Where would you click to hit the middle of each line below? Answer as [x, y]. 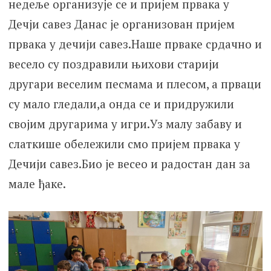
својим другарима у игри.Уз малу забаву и [125, 124]
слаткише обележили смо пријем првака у [124, 144]
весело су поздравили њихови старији [113, 64]
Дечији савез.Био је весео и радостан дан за [129, 164]
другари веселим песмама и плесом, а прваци [135, 84]
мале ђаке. [37, 184]
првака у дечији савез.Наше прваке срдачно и [135, 44]
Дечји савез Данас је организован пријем [121, 24]
